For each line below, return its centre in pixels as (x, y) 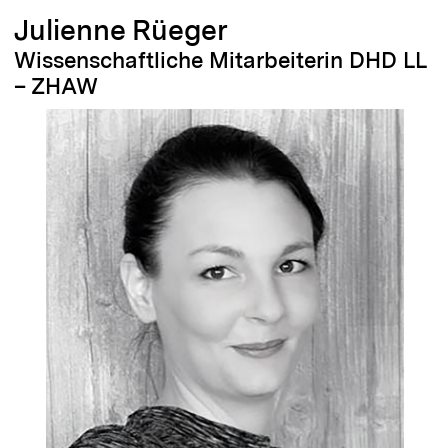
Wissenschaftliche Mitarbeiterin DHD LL (220, 60)
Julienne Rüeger (121, 30)
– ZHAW (56, 86)
